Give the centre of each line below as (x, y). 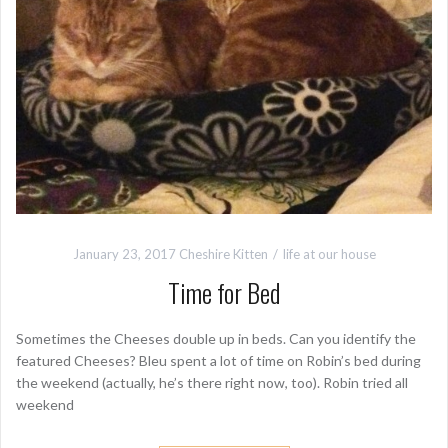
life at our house (329, 253)
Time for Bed (224, 292)
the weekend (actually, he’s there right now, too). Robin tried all (212, 382)
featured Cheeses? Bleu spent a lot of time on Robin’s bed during (218, 360)
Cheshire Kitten (223, 253)
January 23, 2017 (124, 253)
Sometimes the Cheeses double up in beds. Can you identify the (216, 338)
